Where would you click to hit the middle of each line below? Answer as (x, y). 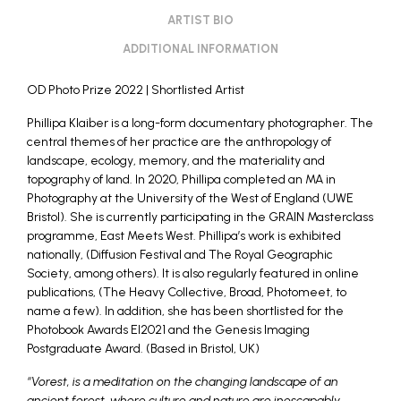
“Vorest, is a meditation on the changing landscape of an (183, 382)
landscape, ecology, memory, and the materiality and (176, 161)
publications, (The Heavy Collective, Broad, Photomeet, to (187, 292)
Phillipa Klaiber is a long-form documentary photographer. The (200, 123)
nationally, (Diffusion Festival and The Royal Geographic (180, 255)
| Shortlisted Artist (194, 90)
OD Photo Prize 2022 (85, 90)
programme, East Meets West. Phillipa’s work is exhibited (184, 236)
